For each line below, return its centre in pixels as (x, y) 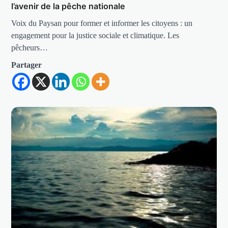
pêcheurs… (30, 47)
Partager (27, 65)
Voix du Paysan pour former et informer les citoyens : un (102, 23)
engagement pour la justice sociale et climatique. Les (95, 35)
